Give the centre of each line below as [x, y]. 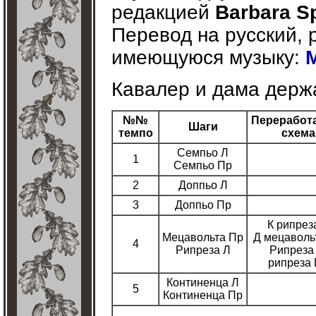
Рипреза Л [203, 250]
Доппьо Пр [203, 205]
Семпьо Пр [203, 165]
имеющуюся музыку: [208, 57]
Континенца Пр [203, 295]
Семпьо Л [203, 153]
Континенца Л [203, 282]
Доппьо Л [203, 185]
